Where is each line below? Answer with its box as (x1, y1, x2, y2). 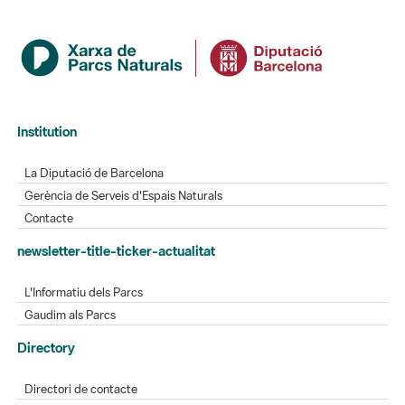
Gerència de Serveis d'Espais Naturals (24, 145, 223, 161)
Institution (17, 80, 78, 98)
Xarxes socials (24, 361, 99, 377)
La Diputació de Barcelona (24, 122, 165, 138)
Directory (17, 296, 76, 314)
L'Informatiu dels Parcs (24, 241, 144, 258)
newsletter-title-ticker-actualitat (17, 199, 216, 217)
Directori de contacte (24, 338, 138, 354)
